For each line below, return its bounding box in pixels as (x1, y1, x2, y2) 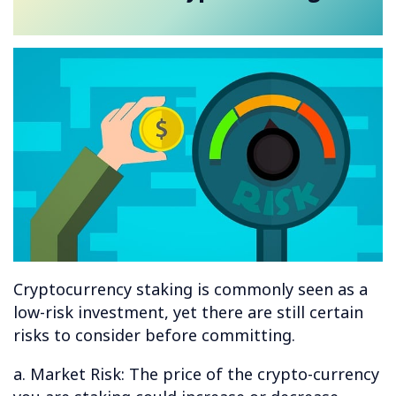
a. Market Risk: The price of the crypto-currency (13, 363, 379, 385)
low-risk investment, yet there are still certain (13, 301, 363, 324)
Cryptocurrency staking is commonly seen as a (13, 278, 368, 301)
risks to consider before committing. (13, 324, 295, 346)
